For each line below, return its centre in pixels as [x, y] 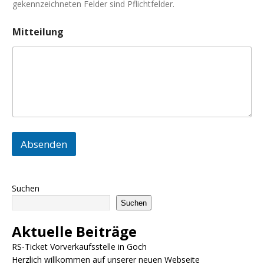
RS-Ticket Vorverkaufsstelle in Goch [79, 247]
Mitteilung [38, 32]
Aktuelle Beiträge [74, 232]
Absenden [44, 144]
